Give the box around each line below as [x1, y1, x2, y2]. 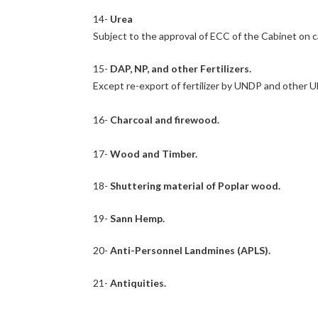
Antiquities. [108, 276, 167, 289]
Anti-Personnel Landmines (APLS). [108, 244, 271, 257]
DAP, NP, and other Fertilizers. [108, 62, 252, 75]
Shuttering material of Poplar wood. [108, 180, 281, 192]
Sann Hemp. [108, 212, 165, 224]
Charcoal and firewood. [108, 113, 220, 126]
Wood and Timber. [108, 147, 198, 160]
